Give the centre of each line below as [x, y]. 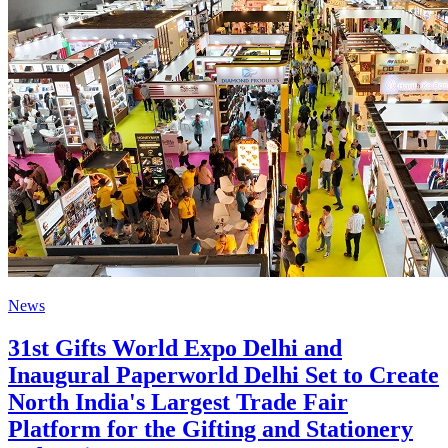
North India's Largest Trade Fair [178, 401]
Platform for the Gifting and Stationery [210, 428]
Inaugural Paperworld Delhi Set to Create [223, 374]
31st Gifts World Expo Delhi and [175, 347]
